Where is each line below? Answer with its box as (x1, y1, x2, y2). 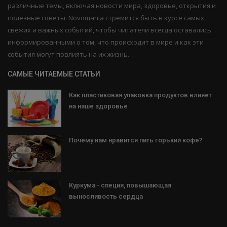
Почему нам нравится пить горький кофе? (69, 136, 202, 144)
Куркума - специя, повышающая (69, 181, 171, 189)
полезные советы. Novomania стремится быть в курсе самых (8, 13, 204, 22)
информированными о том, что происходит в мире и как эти (8, 37, 204, 47)
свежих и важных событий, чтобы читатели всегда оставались (8, 25, 211, 34)
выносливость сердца (69, 192, 143, 200)
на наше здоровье (69, 102, 128, 110)
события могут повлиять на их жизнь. (8, 49, 129, 59)
